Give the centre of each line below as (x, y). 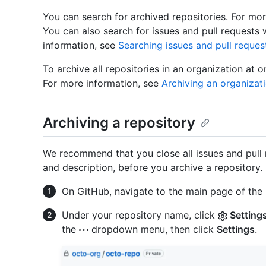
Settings (236, 229)
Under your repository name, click (140, 215)
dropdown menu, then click (153, 229)
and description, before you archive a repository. (153, 168)
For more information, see (102, 83)
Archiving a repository (119, 123)
